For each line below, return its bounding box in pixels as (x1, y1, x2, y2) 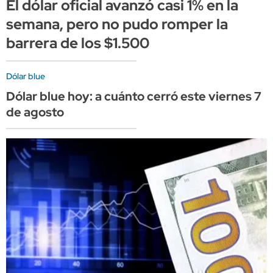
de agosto (6, 104, 64, 120)
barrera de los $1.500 (6, 33, 149, 52)
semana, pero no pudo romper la (6, 14, 228, 34)
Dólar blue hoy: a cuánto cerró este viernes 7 (6, 88, 261, 104)
